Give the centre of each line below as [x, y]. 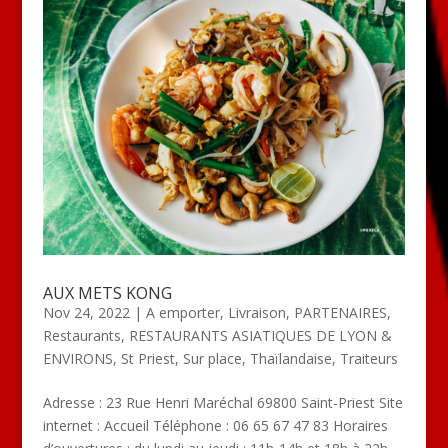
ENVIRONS [77, 358]
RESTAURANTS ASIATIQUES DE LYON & [260, 335]
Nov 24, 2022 [86, 312]
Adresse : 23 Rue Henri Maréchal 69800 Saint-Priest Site [222, 402]
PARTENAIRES [340, 312]
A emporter [182, 312]
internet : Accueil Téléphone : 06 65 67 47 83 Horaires [215, 425]
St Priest [147, 358]
